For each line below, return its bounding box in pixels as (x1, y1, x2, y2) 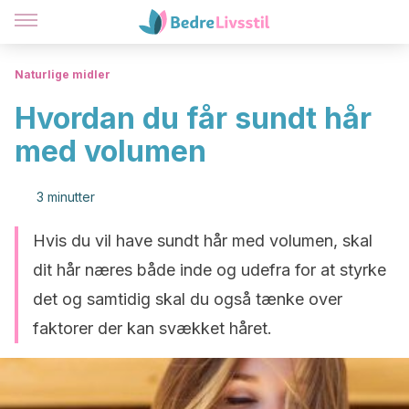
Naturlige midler (15, 68, 110, 81)
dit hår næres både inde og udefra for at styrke (33, 260, 386, 279)
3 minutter (37, 189, 95, 204)
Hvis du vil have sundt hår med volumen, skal (33, 231, 372, 250)
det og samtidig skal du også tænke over (33, 289, 342, 309)
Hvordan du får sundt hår (15, 100, 372, 136)
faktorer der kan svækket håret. (33, 319, 272, 338)
